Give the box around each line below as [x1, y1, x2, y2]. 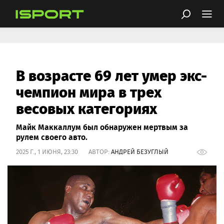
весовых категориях [16, 96, 157, 119]
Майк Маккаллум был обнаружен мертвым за [16, 120, 188, 133]
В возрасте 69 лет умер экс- [16, 63, 207, 86]
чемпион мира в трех [16, 79, 161, 103]
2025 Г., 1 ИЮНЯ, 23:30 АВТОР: [16, 147, 111, 156]
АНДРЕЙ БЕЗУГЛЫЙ [111, 147, 168, 156]
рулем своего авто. [16, 130, 87, 143]
